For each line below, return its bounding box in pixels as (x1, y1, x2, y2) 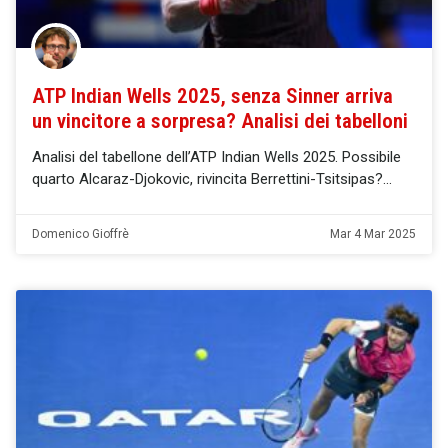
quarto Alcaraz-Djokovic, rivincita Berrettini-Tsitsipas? (32, 169, 383, 188)
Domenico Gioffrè (32, 226, 129, 241)
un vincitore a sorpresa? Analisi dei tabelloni (32, 108, 408, 133)
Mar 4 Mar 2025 (330, 226, 416, 241)
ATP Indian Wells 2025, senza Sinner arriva (32, 83, 393, 108)
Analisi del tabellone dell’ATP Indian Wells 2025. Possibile (32, 147, 401, 166)
